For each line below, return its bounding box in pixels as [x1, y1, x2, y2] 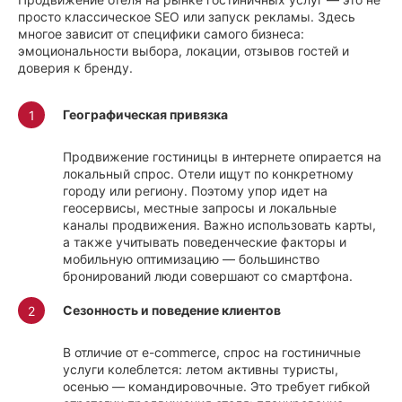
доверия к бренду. [18, 60, 133, 76]
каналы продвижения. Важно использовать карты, [63, 217, 376, 233]
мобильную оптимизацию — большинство [63, 251, 319, 267]
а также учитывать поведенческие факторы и [63, 234, 346, 250]
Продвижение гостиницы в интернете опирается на [63, 149, 381, 165]
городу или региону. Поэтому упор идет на [63, 183, 328, 199]
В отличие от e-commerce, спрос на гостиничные [63, 345, 361, 361]
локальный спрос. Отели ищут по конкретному [63, 166, 354, 182]
